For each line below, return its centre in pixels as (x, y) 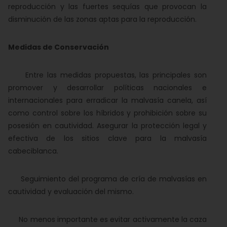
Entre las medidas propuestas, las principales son (107, 75)
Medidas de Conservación (59, 47)
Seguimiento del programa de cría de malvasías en (107, 179)
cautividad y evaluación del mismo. (71, 192)
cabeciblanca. (33, 151)
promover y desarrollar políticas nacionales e (107, 88)
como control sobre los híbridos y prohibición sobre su (107, 113)
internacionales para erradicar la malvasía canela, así (107, 100)
